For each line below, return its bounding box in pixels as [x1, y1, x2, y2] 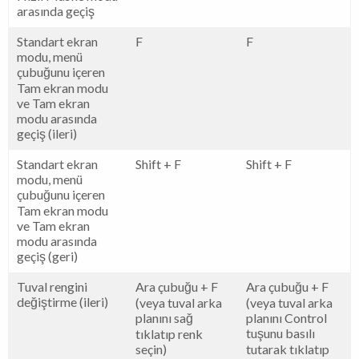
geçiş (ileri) [17, 125, 77, 141]
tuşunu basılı [246, 325, 315, 341]
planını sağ [135, 309, 193, 325]
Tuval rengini [17, 278, 87, 294]
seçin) [135, 341, 167, 357]
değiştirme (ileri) [17, 293, 108, 309]
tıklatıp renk [135, 325, 203, 341]
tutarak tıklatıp [246, 341, 329, 357]
